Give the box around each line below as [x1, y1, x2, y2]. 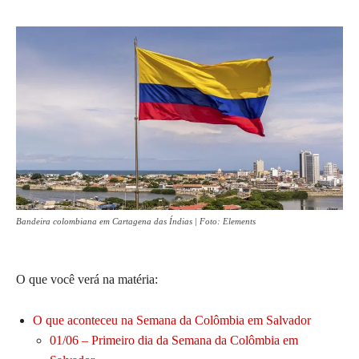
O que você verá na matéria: [16, 272, 158, 287]
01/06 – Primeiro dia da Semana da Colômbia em [50, 333, 298, 348]
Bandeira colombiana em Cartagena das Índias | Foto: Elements [16, 216, 256, 227]
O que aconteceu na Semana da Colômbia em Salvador [33, 313, 311, 328]
